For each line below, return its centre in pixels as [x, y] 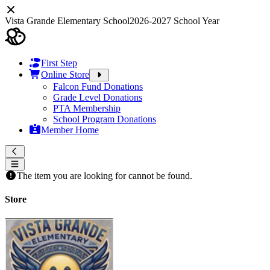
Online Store [65, 74]
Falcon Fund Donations [98, 86]
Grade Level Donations [98, 97]
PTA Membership [87, 108]
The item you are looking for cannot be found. [105, 176]
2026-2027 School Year [174, 21]
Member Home [70, 130]
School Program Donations [105, 119]
